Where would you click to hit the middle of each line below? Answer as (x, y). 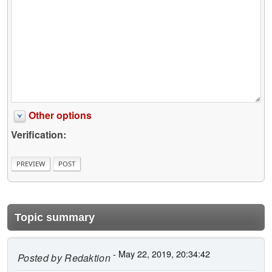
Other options (60, 115)
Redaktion (86, 257)
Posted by (40, 257)
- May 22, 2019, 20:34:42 (161, 253)
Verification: (39, 135)
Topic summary (55, 217)
